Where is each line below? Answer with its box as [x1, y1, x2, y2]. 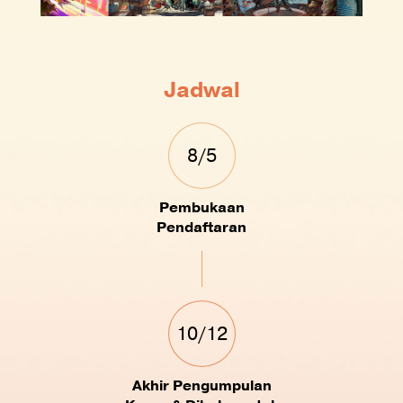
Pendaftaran [157, 218, 246, 238]
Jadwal [163, 76, 240, 105]
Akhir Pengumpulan [131, 376, 272, 397]
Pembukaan [158, 198, 245, 219]
